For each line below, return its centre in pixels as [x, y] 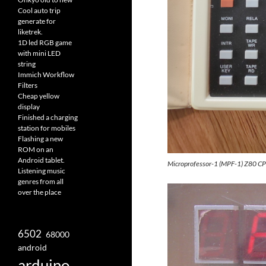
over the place [39, 192]
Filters [28, 85]
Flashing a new [40, 138]
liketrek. [30, 31]
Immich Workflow [46, 74]
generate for [37, 21]
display [29, 106]
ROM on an [36, 149]
